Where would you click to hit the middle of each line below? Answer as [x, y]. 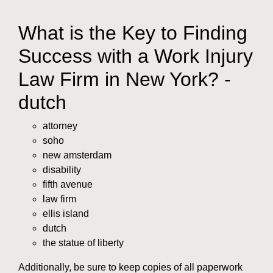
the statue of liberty [83, 243]
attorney [60, 126]
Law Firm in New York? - [125, 79]
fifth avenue [68, 184]
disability [62, 169]
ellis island [66, 213]
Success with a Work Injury [136, 56]
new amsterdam [77, 155]
